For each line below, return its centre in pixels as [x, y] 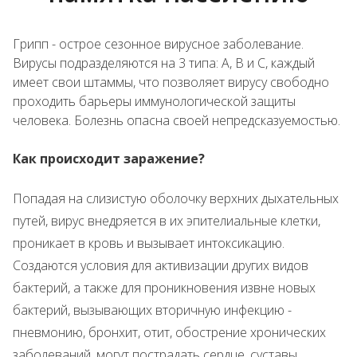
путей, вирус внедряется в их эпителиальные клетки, [167, 221]
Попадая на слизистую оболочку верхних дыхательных [176, 198]
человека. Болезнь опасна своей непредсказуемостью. [177, 120]
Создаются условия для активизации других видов [161, 265]
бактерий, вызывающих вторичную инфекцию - [152, 310]
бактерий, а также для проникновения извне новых [164, 288]
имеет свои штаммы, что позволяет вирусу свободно [171, 82]
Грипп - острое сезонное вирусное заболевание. [158, 44]
